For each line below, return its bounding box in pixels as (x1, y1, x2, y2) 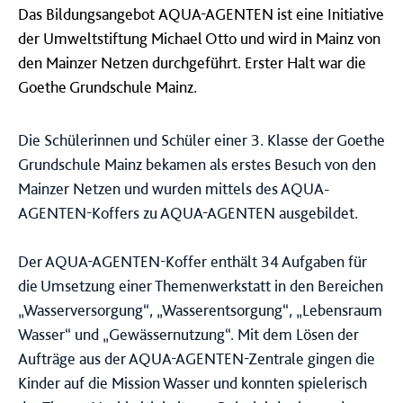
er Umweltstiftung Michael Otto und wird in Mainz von (26, 29, 381, 48)
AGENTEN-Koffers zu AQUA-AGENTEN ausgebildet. (18, 203, 362, 222)
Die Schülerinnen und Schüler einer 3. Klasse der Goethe (18, 130, 385, 149)
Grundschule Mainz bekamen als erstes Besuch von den (18, 155, 376, 174)
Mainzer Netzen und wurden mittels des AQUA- (18, 179, 329, 198)
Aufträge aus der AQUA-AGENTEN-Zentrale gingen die (18, 349, 375, 368)
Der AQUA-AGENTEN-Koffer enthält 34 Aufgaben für (18, 252, 367, 271)
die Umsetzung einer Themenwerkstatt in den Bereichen (18, 276, 383, 295)
